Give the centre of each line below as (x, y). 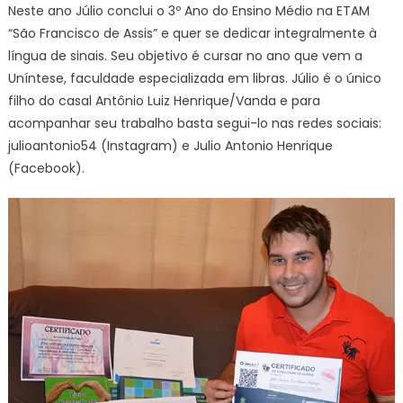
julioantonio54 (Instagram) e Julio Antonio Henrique (170, 146)
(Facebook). (46, 169)
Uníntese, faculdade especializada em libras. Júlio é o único (194, 79)
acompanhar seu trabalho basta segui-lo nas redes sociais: (194, 124)
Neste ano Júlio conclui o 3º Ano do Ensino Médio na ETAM (188, 11)
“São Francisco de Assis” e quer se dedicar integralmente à (192, 34)
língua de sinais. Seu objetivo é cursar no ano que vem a (185, 56)
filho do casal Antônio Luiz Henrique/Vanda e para (164, 101)
